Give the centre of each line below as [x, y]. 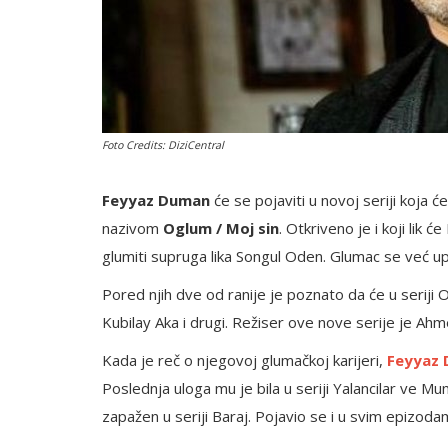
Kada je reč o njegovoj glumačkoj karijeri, [244, 360]
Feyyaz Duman [156, 200]
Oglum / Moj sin [221, 228]
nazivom [132, 228]
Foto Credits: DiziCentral [163, 145]
